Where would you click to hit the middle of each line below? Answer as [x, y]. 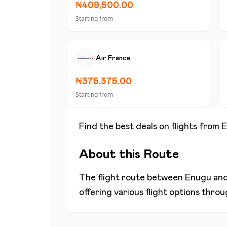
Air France [113, 58]
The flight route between [132, 178]
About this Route [129, 155]
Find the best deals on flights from [150, 127]
